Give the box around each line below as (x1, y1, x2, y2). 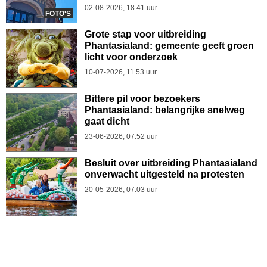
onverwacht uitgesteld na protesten (85, 169, 244, 179)
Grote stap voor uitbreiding (85, 29, 206, 39)
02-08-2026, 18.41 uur (85, 4, 157, 12)
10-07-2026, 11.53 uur (85, 68, 157, 76)
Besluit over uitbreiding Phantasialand (85, 158, 257, 168)
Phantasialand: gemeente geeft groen (85, 41, 254, 51)
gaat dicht (85, 116, 129, 126)
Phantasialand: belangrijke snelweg (85, 105, 245, 115)
